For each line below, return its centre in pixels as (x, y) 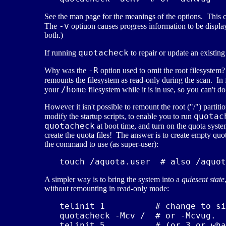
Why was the (66, 71)
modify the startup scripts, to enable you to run (119, 117)
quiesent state (203, 180)
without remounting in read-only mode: (107, 189)
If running (61, 53)
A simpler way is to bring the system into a (113, 180)
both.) (54, 35)
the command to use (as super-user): (101, 144)
